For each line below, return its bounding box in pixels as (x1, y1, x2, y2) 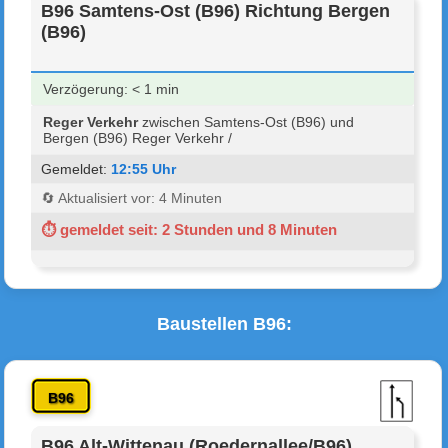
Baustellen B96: (156, 313, 292, 334)
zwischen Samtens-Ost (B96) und (138, 113, 355, 130)
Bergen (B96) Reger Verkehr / (43, 129, 233, 146)
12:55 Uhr (111, 160, 177, 177)
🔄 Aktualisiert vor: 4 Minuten (41, 189, 223, 206)
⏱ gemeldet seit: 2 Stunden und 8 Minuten (41, 220, 338, 238)
